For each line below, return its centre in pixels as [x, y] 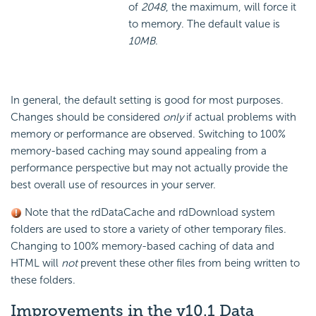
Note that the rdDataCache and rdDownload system [148, 212]
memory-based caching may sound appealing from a [139, 151]
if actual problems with [240, 117]
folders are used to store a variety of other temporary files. [148, 229]
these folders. [43, 280]
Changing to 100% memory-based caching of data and [142, 246]
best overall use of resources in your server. [113, 184]
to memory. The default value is [204, 24]
